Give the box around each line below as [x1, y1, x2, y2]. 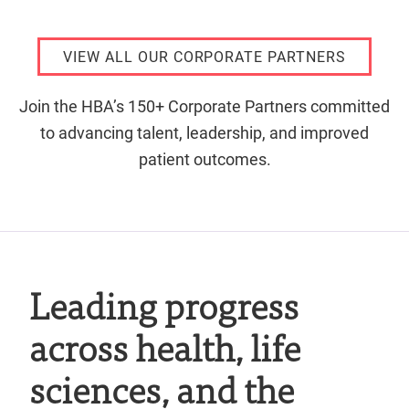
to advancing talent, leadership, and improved [40, 121, 369, 143]
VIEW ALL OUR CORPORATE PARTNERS [63, 47, 346, 67]
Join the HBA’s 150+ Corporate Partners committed [19, 94, 390, 117]
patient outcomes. [138, 147, 271, 170]
